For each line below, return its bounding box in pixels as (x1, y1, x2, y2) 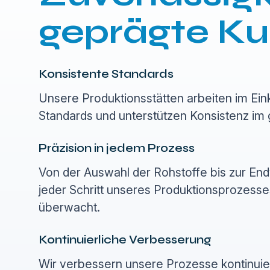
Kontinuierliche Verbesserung (39, 233, 212, 246)
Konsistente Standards (39, 67, 174, 81)
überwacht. (39, 200, 100, 215)
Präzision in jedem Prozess (39, 141, 195, 155)
